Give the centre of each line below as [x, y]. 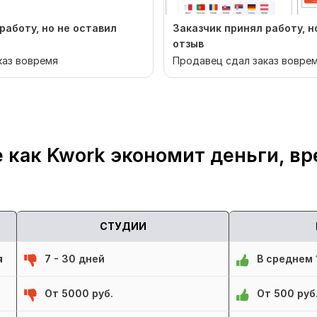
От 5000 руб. [79, 294]
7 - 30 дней [75, 259]
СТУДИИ [123, 226]
